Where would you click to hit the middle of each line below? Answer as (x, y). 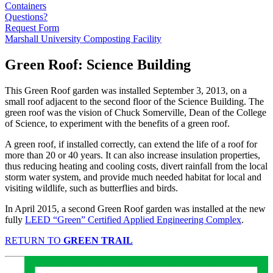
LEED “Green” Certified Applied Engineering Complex (133, 219)
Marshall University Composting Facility (83, 38)
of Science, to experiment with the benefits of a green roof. (117, 123)
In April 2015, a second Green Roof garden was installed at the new (135, 208)
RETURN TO (34, 240)
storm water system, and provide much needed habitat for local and (133, 177)
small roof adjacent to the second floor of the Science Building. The (134, 101)
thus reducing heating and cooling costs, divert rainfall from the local (136, 166)
